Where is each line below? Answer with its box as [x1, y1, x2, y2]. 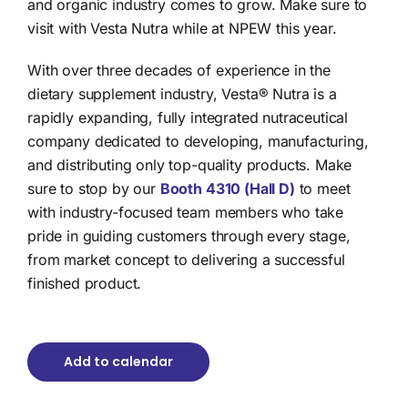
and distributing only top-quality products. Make [26, 155, 352, 174]
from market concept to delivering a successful [26, 250, 345, 269]
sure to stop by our [26, 178, 160, 198]
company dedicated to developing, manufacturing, [26, 131, 369, 150]
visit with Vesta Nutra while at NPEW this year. [26, 18, 337, 37]
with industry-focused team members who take [26, 202, 344, 221]
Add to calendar [64, 352, 173, 371]
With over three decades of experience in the [26, 60, 331, 79]
